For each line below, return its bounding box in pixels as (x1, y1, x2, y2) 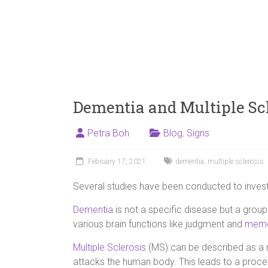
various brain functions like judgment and (73, 218, 245, 230)
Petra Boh (87, 127, 129, 139)
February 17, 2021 (88, 157, 146, 166)
